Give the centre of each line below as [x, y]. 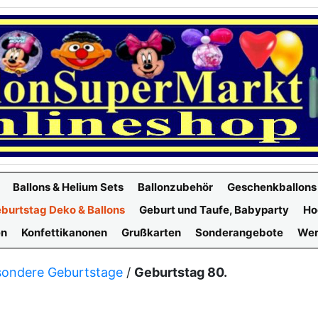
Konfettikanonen [64, 232]
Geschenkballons [272, 187]
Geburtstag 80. [181, 272]
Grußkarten [151, 232]
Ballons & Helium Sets [68, 187]
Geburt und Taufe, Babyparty [214, 210]
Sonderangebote [239, 232]
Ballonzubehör [175, 187]
